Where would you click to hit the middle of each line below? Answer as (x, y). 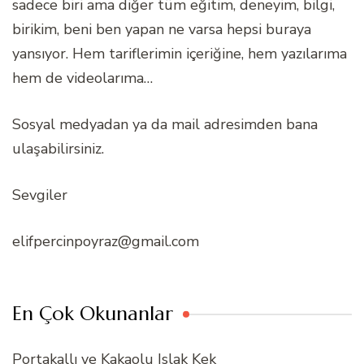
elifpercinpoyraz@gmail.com (106, 242)
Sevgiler (40, 195)
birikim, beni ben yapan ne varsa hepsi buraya (162, 30)
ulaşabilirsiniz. (58, 149)
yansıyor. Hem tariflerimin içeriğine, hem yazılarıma (180, 54)
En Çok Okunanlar (93, 314)
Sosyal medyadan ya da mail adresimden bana (165, 125)
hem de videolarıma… (82, 78)
